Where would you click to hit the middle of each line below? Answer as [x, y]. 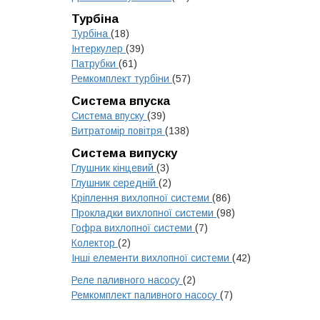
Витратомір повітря [118, 131]
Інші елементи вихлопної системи [152, 258]
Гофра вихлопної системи [133, 228]
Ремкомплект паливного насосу [146, 295]
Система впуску [109, 116]
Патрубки [95, 64]
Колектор [95, 243]
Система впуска [121, 101]
